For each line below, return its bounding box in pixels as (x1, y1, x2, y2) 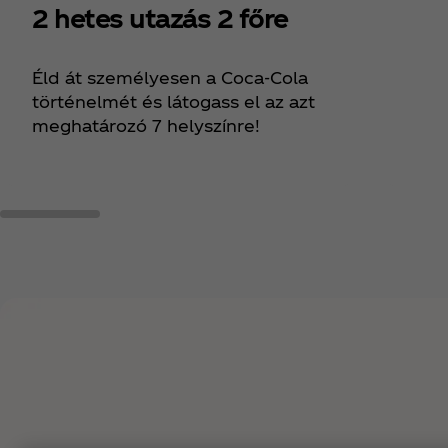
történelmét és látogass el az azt (32, 92, 315, 112)
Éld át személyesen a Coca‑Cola (32, 68, 308, 88)
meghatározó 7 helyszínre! (32, 116, 260, 136)
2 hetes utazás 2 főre (32, 4, 288, 33)
